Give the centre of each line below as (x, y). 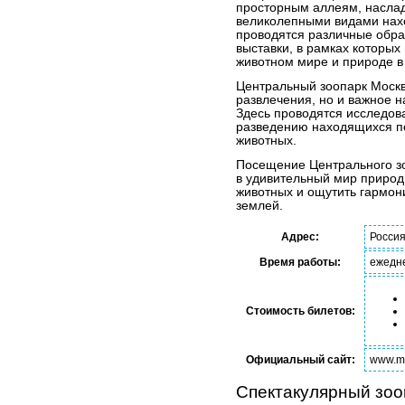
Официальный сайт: (300, 360)
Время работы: (300, 263)
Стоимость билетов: (300, 311)
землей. (259, 206)
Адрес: (300, 237)
